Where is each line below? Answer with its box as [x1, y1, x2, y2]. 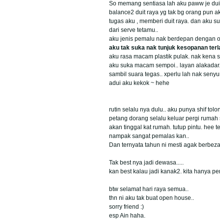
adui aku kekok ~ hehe [109, 79, 169, 86]
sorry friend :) [109, 203, 144, 210]
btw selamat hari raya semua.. [109, 185, 189, 192]
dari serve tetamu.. [109, 26, 158, 33]
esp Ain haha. [109, 212, 145, 219]
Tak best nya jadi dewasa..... [109, 159, 184, 166]
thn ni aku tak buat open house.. [109, 194, 194, 201]
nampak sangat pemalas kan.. [109, 132, 189, 139]
